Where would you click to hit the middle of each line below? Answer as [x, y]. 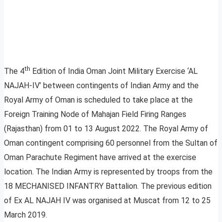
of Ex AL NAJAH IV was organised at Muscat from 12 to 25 [107, 201]
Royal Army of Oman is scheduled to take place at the [98, 100]
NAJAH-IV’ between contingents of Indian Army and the [101, 86]
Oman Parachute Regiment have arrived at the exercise [100, 158]
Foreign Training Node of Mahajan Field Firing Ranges [95, 114]
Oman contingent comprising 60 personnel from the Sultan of [111, 143]
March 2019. [26, 215]
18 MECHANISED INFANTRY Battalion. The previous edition [108, 186]
